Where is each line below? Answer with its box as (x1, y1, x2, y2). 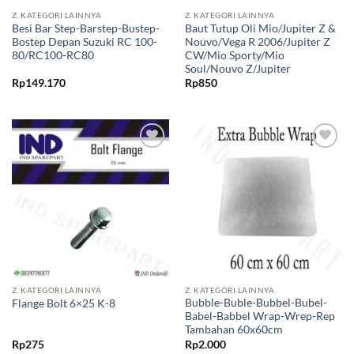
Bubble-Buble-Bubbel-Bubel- (184, 296, 327, 310)
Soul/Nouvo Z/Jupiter (184, 62, 291, 75)
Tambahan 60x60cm (184, 323, 283, 337)
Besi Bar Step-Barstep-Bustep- (11, 21, 160, 35)
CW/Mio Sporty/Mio (184, 48, 284, 62)
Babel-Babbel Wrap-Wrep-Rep (184, 310, 335, 323)
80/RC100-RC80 (11, 48, 94, 62)
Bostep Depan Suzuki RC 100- (11, 35, 157, 48)
